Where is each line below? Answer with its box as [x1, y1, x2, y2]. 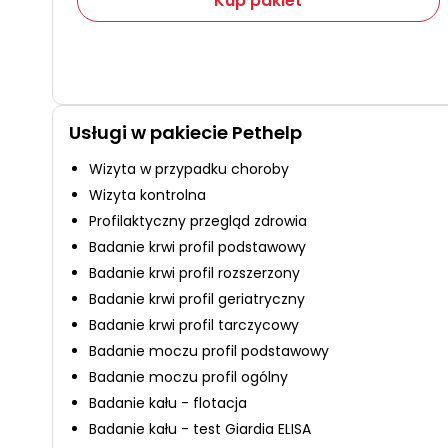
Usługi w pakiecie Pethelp [69, 120, 302, 145]
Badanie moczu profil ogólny [89, 367, 288, 387]
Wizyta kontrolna [89, 185, 206, 205]
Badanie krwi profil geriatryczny [89, 289, 305, 309]
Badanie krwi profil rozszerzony [89, 263, 300, 283]
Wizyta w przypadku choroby [89, 159, 289, 179]
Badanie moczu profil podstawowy [89, 341, 329, 361]
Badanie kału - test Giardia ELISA [89, 419, 311, 439]
